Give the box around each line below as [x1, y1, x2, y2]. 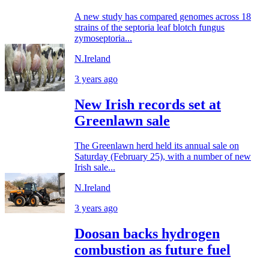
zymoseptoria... [74, 32, 132, 43]
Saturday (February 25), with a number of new [74, 151, 251, 162]
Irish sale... [74, 162, 115, 173]
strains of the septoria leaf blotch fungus [74, 22, 225, 32]
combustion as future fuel [74, 242, 231, 258]
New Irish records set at [74, 96, 221, 112]
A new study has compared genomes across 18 [74, 11, 251, 22]
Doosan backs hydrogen [74, 226, 220, 242]
